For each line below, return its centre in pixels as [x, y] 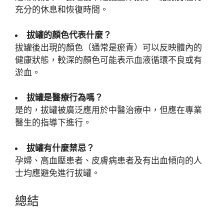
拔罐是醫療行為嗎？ [65, 98]
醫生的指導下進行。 [53, 123]
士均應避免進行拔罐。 [57, 173]
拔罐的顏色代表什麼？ [69, 35]
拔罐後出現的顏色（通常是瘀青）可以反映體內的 [108, 47]
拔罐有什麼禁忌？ [60, 148]
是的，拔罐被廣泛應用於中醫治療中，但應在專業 [108, 110]
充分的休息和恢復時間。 [62, 10]
